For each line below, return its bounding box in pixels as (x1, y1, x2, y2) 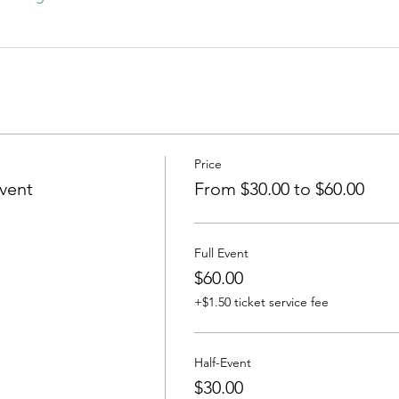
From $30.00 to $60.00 (193, 178, 364, 200)
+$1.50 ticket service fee (193, 294, 329, 311)
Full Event (193, 245, 248, 262)
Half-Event (193, 354, 251, 371)
